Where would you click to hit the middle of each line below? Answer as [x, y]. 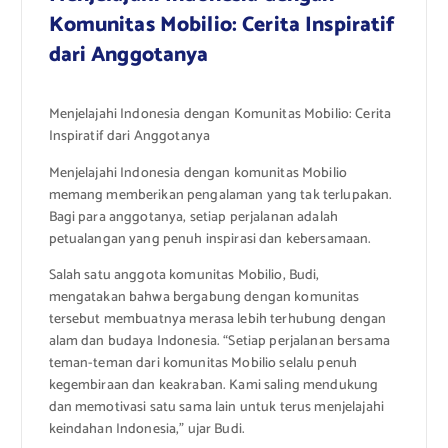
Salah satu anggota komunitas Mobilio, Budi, [184, 275]
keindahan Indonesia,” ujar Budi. [147, 429]
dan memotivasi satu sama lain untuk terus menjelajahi [216, 407]
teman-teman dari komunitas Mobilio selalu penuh [203, 363]
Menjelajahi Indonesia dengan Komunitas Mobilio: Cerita [220, 115]
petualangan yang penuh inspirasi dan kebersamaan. [210, 239]
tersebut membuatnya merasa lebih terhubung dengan [217, 319]
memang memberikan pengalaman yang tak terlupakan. [220, 195]
